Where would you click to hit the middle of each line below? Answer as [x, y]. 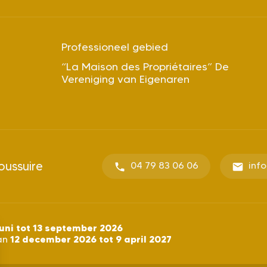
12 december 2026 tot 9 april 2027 [90, 239]
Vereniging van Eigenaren [125, 79]
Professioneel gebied [114, 47]
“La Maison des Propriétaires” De [145, 66]
